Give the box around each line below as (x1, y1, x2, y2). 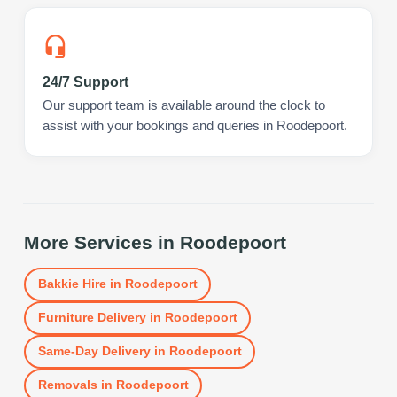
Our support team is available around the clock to (43, 97, 325, 113)
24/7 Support (43, 74, 128, 90)
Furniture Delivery (37, 310, 146, 325)
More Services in (24, 231, 180, 253)
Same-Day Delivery (37, 344, 151, 359)
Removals (37, 378, 97, 393)
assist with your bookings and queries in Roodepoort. (43, 118, 347, 133)
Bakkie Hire (37, 276, 106, 292)
